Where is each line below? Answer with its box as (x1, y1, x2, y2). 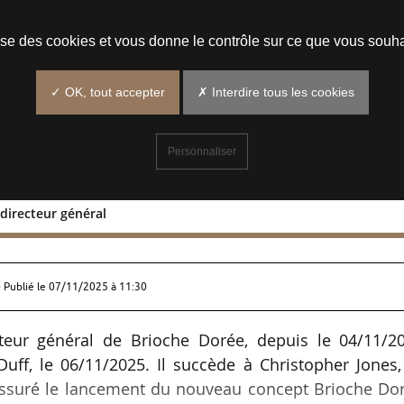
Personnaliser (168, 145, 236, 158)
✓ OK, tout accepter (50, 85, 165, 99)
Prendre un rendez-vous (142, 20, 277, 34)
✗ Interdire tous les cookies (197, 85, 354, 99)
